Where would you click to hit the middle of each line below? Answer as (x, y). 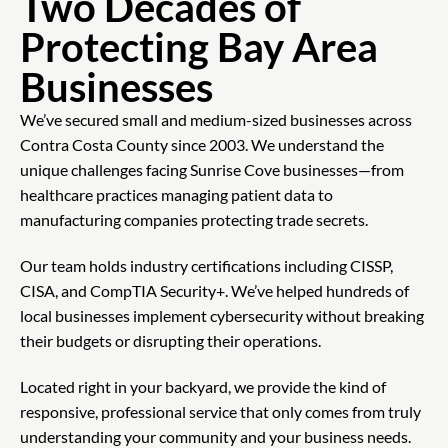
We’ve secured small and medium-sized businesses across (216, 120)
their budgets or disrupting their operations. (170, 341)
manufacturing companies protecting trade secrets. (194, 220)
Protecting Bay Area (199, 47)
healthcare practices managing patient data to (176, 195)
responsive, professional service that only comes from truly (220, 411)
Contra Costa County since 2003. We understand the (202, 145)
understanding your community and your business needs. (215, 436)
